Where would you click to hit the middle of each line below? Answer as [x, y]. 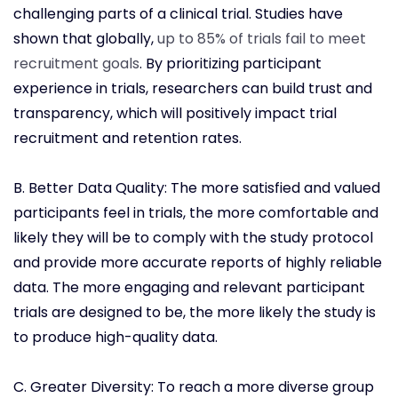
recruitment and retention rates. [127, 139]
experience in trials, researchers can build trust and [193, 89]
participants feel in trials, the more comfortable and [196, 213]
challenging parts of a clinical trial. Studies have [178, 14]
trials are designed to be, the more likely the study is [195, 313]
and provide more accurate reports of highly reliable [198, 263]
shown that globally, [84, 39]
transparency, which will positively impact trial [175, 114]
